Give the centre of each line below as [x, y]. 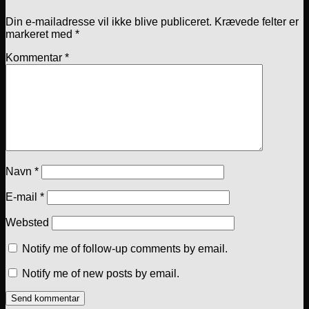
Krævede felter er [257, 22]
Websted [27, 223]
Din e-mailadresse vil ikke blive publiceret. [109, 22]
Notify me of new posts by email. [101, 274]
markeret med [40, 34]
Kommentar [35, 58]
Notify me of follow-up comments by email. [125, 249]
